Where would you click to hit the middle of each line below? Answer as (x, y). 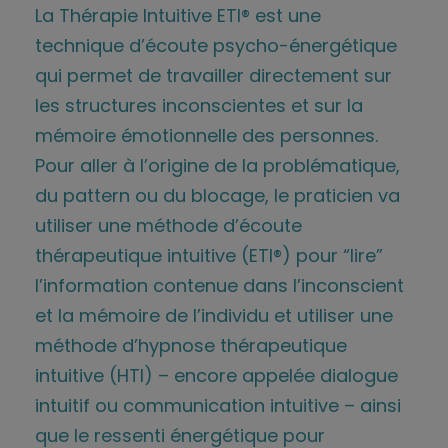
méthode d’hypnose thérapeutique (191, 345)
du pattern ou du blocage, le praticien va (217, 195)
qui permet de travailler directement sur (213, 75)
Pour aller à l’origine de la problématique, (217, 165)
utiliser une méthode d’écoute (168, 225)
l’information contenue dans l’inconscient (219, 285)
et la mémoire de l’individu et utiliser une (214, 315)
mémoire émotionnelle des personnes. (206, 135)
